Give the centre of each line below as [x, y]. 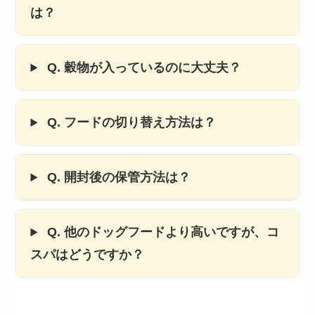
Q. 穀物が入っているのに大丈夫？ [143, 68]
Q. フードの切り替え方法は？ [130, 123]
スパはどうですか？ [88, 255]
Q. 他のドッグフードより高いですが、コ [162, 232]
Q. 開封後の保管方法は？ [117, 178]
